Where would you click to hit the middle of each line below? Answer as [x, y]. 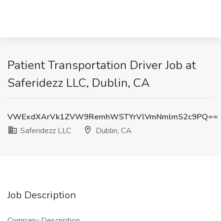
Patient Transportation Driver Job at [102, 65]
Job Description [42, 195]
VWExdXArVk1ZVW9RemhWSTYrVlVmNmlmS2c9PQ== [113, 117]
